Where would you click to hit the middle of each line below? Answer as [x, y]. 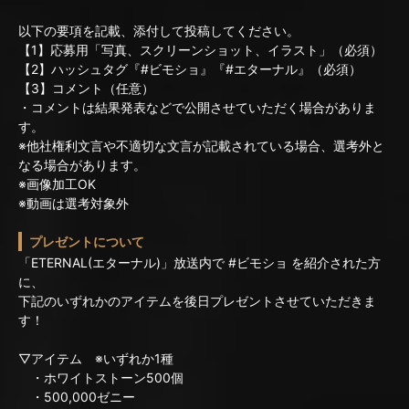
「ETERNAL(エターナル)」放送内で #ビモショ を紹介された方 [199, 263]
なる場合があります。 [82, 164]
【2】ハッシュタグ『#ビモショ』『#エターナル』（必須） [190, 68]
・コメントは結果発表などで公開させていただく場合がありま [197, 107]
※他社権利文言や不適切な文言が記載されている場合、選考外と [201, 145]
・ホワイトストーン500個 [101, 378]
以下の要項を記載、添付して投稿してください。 [159, 30]
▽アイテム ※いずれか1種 [96, 359]
